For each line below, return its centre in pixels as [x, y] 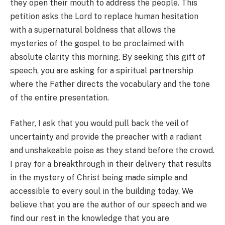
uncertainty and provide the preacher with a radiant [106, 137]
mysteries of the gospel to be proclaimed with [97, 43]
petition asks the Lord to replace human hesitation [104, 16]
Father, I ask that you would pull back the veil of [99, 124]
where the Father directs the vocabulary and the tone [110, 84]
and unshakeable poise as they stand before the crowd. [112, 151]
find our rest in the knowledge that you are [90, 218]
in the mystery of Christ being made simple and [99, 178]
